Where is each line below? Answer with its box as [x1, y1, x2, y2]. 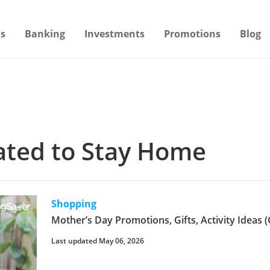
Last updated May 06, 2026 [51, 236, 145, 246]
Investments [84, 27, 145, 40]
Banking [25, 27, 66, 40]
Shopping [51, 197, 97, 210]
